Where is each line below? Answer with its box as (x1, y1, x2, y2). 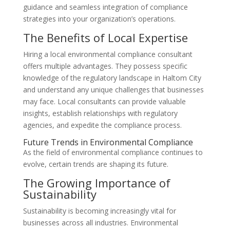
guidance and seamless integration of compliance (23, 2, 188, 12)
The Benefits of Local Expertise (23, 30, 188, 45)
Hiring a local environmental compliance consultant (23, 49, 193, 59)
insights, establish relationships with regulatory (23, 108, 178, 118)
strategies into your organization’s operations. (23, 14, 176, 24)
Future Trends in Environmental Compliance (23, 137, 193, 148)
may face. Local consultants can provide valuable (23, 97, 186, 106)
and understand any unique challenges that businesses (23, 85, 204, 94)
